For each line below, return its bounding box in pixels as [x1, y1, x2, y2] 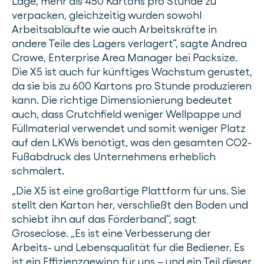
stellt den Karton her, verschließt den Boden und [12, 199, 248, 212]
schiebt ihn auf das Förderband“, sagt [12, 213, 196, 226]
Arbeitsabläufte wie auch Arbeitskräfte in [12, 23, 217, 36]
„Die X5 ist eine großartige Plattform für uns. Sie [12, 184, 246, 197]
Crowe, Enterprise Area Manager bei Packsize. [12, 51, 237, 64]
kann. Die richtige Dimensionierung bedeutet [12, 94, 232, 107]
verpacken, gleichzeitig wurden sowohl [12, 9, 202, 22]
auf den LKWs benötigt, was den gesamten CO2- [12, 136, 252, 149]
